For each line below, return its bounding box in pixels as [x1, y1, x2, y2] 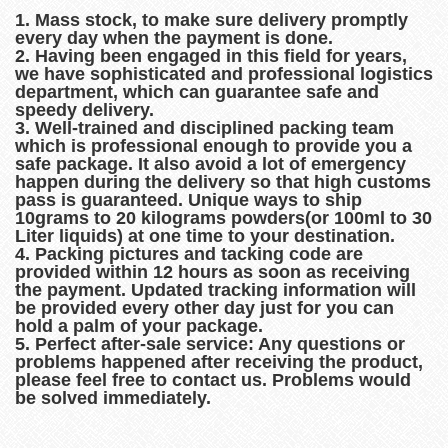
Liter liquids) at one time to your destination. [15, 225, 395, 246]
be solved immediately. [15, 387, 211, 408]
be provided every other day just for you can [15, 297, 394, 318]
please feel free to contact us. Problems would [15, 369, 411, 390]
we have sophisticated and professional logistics [15, 63, 433, 84]
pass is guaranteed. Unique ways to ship [15, 189, 362, 210]
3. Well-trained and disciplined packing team [15, 117, 394, 138]
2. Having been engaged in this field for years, [15, 45, 407, 66]
